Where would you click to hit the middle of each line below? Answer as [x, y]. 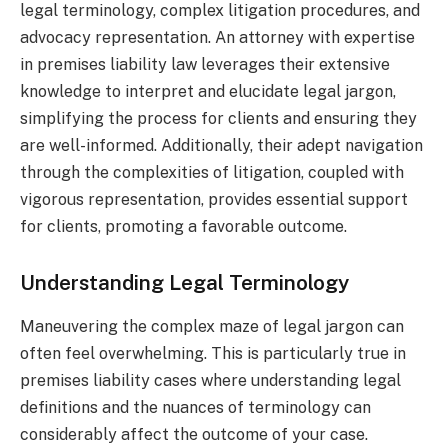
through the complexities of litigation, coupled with [212, 173]
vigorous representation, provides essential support [214, 200]
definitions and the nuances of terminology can [195, 408]
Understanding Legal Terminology [184, 283]
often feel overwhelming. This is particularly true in [213, 354]
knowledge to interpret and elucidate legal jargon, [208, 92]
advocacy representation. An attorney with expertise [217, 38]
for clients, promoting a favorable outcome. [183, 227]
